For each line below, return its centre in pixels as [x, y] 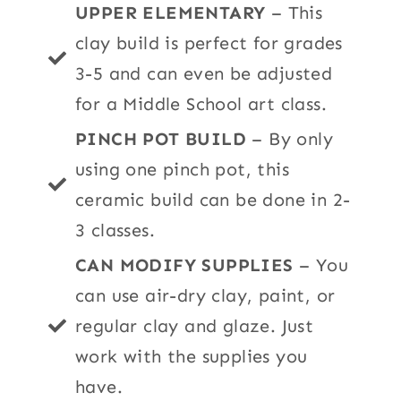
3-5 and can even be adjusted [204, 73]
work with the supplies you [192, 356]
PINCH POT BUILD [164, 138]
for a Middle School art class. [201, 103]
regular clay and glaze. [176, 325]
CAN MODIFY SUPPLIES [184, 264]
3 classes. [115, 230]
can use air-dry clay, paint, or [205, 295]
